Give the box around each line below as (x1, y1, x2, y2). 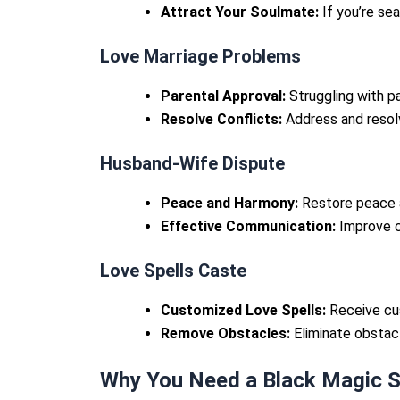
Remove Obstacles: (161, 325, 290, 343)
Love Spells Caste (100, 260, 246, 282)
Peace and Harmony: (161, 195, 298, 212)
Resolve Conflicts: (161, 111, 282, 129)
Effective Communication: (161, 218, 336, 236)
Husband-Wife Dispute (100, 153, 285, 175)
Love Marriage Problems (100, 46, 301, 68)
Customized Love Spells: (161, 302, 326, 320)
